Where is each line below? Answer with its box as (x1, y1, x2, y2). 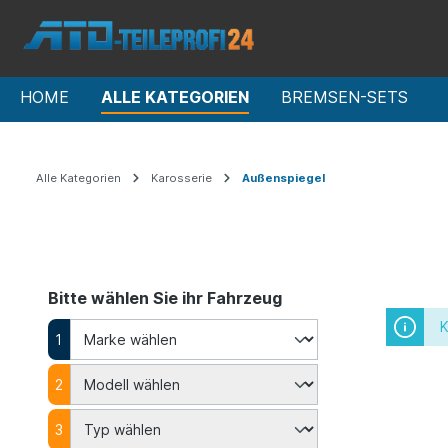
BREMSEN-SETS (281, 87, 408, 107)
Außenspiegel (242, 171, 325, 185)
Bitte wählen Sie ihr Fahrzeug (48, 288, 282, 308)
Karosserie (151, 171, 212, 185)
